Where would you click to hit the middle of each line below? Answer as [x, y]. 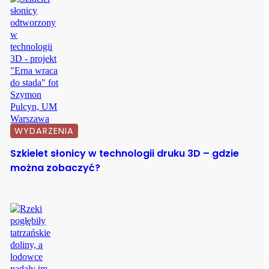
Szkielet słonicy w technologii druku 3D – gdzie [125, 154]
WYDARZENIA [44, 131]
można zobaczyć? [56, 168]
